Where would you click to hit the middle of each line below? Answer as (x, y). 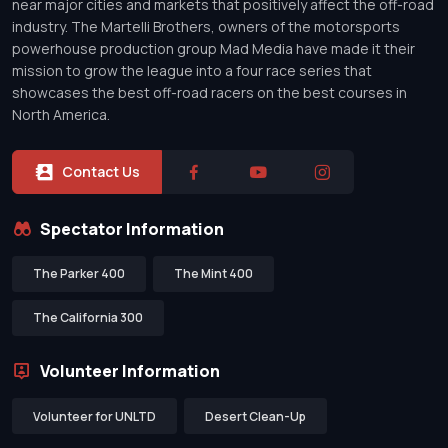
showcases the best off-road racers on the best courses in (209, 92)
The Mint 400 (213, 274)
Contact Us (101, 171)
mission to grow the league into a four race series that (192, 70)
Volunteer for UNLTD (94, 416)
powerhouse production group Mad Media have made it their (213, 48)
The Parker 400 (79, 274)
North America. (61, 114)
